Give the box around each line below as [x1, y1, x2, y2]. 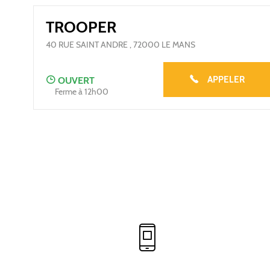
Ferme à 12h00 [55, 86, 108, 97]
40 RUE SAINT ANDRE [46, 39, 128, 50]
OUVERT [58, 75, 95, 86]
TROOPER [46, 17, 116, 37]
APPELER [207, 74, 245, 85]
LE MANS [162, 39, 195, 50]
